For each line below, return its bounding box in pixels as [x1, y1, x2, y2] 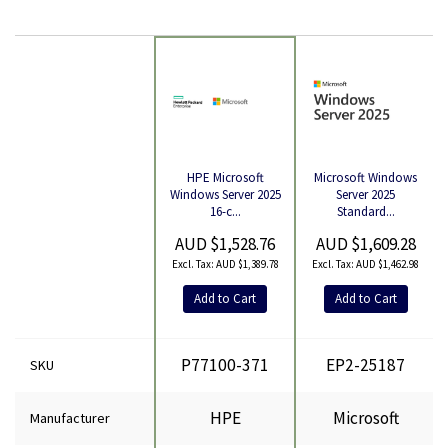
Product [29, 186, 77, 205]
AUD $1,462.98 [356, 256, 419, 271]
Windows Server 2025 [169, 186, 281, 204]
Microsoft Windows [314, 169, 417, 187]
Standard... [336, 203, 395, 221]
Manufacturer [30, 409, 110, 428]
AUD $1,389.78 [215, 256, 279, 271]
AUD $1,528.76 [175, 233, 275, 256]
